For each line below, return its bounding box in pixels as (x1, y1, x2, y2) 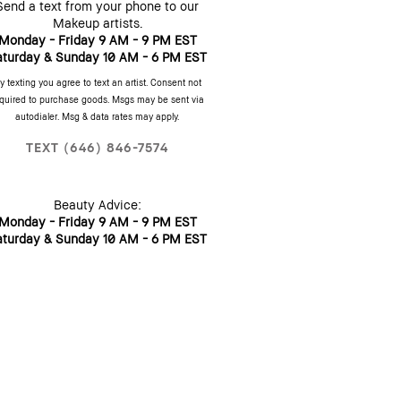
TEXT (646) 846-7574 (26, 139, 169, 155)
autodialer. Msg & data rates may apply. (15, 110, 180, 122)
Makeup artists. (52, 14, 142, 30)
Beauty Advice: (53, 196, 141, 212)
